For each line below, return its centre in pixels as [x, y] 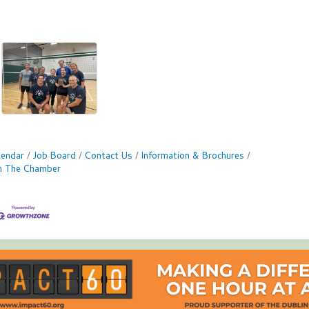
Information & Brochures [192, 157]
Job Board [54, 157]
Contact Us [108, 157]
